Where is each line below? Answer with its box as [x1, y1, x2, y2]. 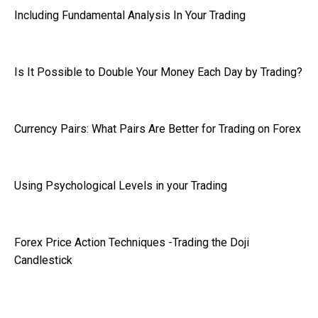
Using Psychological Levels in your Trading [14, 179, 227, 193]
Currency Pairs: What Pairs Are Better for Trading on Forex [14, 122, 301, 136]
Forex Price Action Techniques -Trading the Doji [14, 236, 249, 250]
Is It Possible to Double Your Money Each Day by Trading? [14, 65, 302, 79]
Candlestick [14, 253, 72, 268]
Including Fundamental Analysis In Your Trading [14, 9, 246, 23]
